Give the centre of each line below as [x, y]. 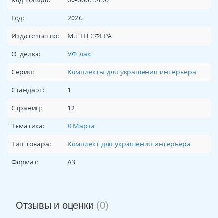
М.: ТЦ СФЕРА [90, 36]
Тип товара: [31, 144]
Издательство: [35, 36]
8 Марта [81, 126]
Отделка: [26, 54]
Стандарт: [28, 90]
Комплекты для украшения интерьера [132, 72]
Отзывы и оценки [56, 206]
